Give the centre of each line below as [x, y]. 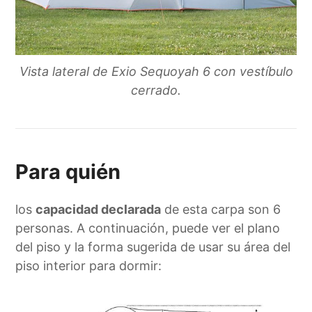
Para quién [68, 171]
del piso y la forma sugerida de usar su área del [153, 247]
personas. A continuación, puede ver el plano [148, 228]
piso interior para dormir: [89, 265]
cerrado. [156, 90]
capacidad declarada [99, 209]
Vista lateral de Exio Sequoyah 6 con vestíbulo [156, 71]
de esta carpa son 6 [221, 209]
